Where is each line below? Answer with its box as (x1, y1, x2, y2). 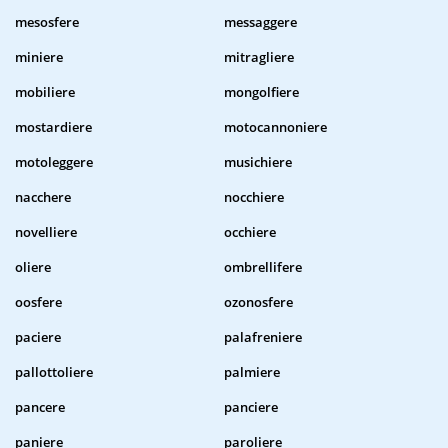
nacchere (15, 188, 71, 207)
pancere (15, 398, 65, 417)
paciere (15, 328, 61, 347)
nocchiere (224, 188, 284, 207)
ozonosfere (224, 293, 293, 312)
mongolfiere (224, 83, 299, 102)
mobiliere (15, 83, 75, 102)
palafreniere (224, 328, 302, 347)
